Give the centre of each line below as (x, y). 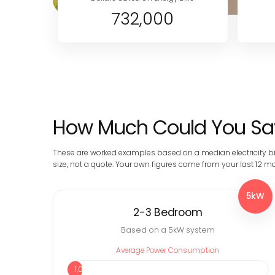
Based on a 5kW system (168, 230)
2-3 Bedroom (168, 212)
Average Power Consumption (168, 250)
